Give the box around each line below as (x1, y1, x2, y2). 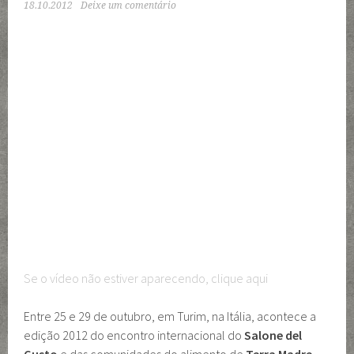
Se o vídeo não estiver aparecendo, (24, 270, 212, 286)
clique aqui (211, 270, 269, 286)
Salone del (244, 327, 303, 343)
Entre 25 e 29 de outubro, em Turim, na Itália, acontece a (24, 308, 317, 324)
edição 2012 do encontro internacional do (24, 327, 245, 343)
